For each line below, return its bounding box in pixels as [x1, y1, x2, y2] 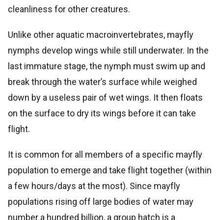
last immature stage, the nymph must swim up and [8, 60, 205, 71]
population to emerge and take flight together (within [8, 165, 212, 175]
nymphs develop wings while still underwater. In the [8, 45, 209, 55]
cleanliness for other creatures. [8, 3, 130, 14]
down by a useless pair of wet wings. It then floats [8, 92, 203, 103]
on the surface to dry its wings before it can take [8, 108, 196, 118]
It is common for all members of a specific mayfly [8, 149, 202, 160]
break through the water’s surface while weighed [8, 76, 197, 87]
